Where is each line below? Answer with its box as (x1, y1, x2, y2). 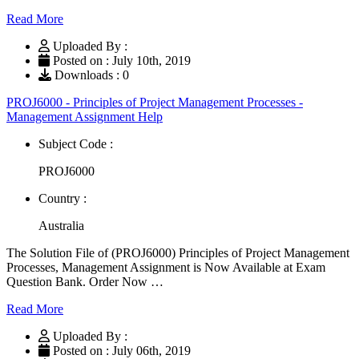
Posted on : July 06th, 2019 (50, 343, 191, 357)
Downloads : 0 (51, 67, 129, 82)
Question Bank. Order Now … (6, 274, 163, 288)
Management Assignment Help (6, 109, 163, 123)
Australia (38, 218, 84, 232)
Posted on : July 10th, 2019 (50, 53, 191, 67)
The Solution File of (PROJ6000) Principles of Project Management (6, 245, 349, 260)
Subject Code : (38, 136, 113, 151)
